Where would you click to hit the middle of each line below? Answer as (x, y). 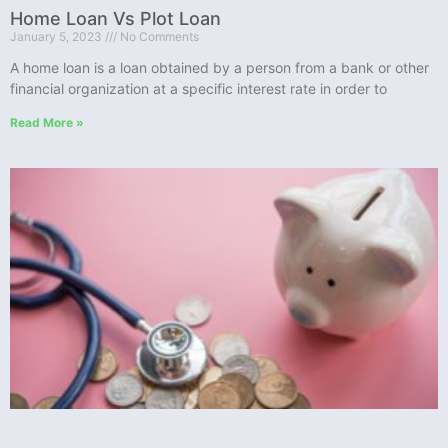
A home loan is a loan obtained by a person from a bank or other (219, 67)
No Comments (158, 36)
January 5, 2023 (57, 36)
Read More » (47, 122)
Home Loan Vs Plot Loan (115, 18)
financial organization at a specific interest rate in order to (198, 88)
